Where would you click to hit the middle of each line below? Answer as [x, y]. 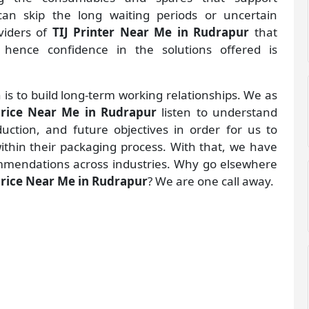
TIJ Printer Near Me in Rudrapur [151, 32]
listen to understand [220, 112]
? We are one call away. [211, 181]
